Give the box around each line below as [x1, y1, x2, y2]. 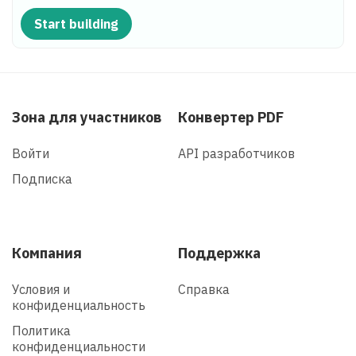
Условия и [12, 281, 70, 297]
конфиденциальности [12, 338, 145, 354]
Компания [12, 243, 82, 262]
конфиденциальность [12, 296, 145, 313]
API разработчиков [178, 145, 295, 161]
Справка [178, 281, 230, 297]
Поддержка [178, 243, 261, 262]
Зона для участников [12, 107, 162, 126]
